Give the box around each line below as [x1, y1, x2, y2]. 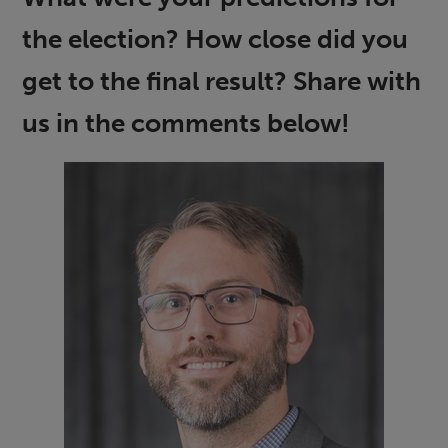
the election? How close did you [22, 23, 409, 56]
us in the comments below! [22, 107, 351, 140]
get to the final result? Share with [22, 65, 422, 98]
